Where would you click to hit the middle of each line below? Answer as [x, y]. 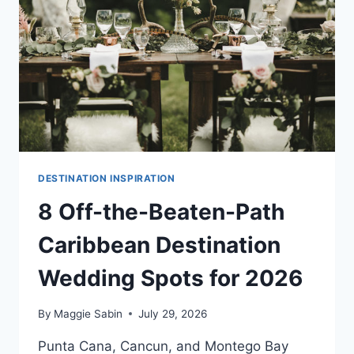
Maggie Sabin [88, 313]
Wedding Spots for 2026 [170, 279]
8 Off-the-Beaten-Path [161, 212]
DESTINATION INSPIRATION [107, 179]
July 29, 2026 [173, 313]
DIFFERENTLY [144, 59]
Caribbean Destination [159, 245]
